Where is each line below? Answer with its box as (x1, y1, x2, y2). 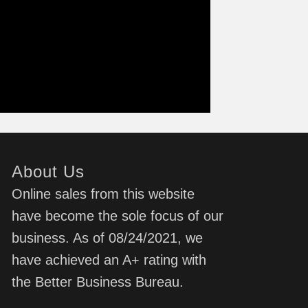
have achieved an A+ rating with (12, 252, 207, 267)
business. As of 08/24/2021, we (12, 230, 203, 245)
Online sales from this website (12, 186, 195, 201)
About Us (12, 162, 85, 181)
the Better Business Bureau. (12, 274, 184, 289)
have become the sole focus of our (12, 208, 224, 223)
